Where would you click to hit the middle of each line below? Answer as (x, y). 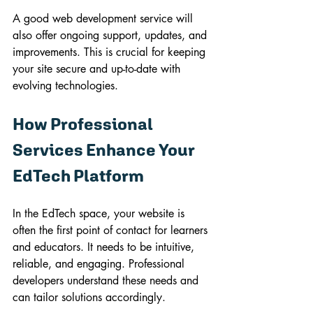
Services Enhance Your (105, 149)
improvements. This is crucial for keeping (111, 52)
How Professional (84, 123)
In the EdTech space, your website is (100, 213)
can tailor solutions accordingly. (89, 297)
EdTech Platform (78, 175)
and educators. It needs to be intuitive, (105, 247)
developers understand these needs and (107, 280)
